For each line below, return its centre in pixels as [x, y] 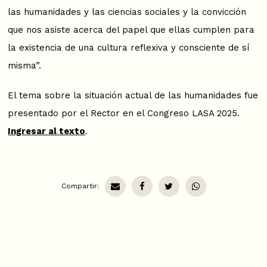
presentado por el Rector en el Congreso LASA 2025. [124, 113]
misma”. [25, 65]
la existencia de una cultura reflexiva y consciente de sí [129, 47]
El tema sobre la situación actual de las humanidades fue [133, 95]
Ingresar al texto [47, 131]
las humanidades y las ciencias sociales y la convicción [127, 12]
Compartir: [80, 186]
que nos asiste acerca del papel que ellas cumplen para [131, 30]
